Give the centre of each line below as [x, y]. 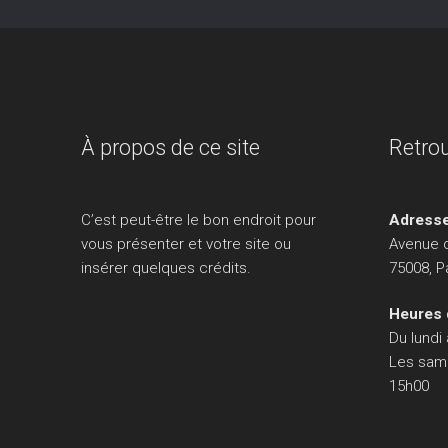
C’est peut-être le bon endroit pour [199, 220]
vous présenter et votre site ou [186, 244]
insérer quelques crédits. [166, 268]
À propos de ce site [171, 147]
